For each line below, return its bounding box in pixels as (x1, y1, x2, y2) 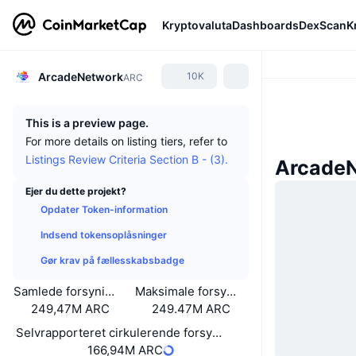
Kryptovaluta (162, 17, 232, 32)
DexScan (299, 17, 346, 32)
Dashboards (232, 17, 299, 32)
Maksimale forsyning (134, 284, 251, 299)
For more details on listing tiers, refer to (25, 134, 227, 148)
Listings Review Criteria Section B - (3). (25, 153, 228, 166)
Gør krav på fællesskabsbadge (41, 254, 184, 266)
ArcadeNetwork (38, 69, 123, 83)
